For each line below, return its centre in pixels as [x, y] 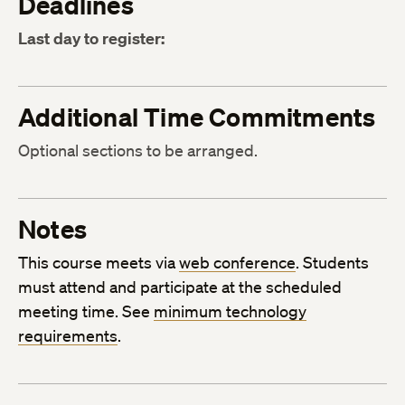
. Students [332, 263]
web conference [237, 263]
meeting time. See [86, 311]
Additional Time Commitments [197, 118]
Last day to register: [91, 39]
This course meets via [99, 263]
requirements [68, 336]
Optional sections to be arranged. [138, 151]
